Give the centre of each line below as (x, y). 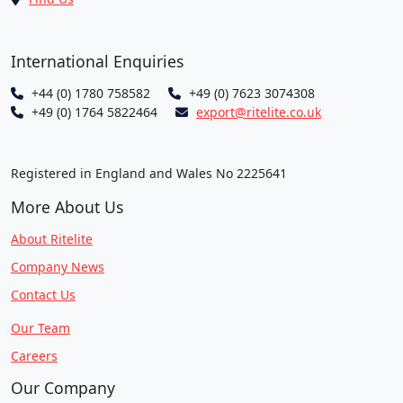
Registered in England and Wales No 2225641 (149, 173)
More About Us (67, 206)
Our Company (63, 387)
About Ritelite (52, 238)
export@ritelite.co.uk (259, 112)
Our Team (40, 327)
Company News (58, 266)
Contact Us (43, 294)
